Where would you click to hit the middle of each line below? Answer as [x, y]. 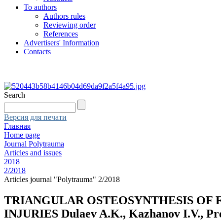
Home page [22, 135]
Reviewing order [70, 25]
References [61, 34]
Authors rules [64, 16]
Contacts [37, 52]
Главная [17, 126]
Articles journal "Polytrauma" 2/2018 [62, 179]
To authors [40, 7]
